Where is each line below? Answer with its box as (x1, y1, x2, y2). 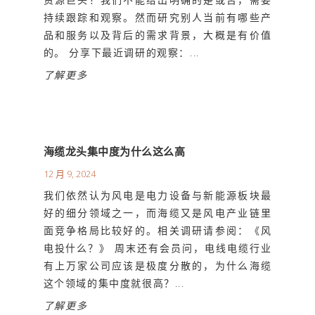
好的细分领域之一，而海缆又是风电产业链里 (43, 206, 272, 220)
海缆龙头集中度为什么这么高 (43, 144, 186, 159)
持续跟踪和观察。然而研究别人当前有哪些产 (43, 10, 272, 24)
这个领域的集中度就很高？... (43, 276, 185, 290)
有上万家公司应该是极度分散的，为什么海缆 (43, 259, 272, 273)
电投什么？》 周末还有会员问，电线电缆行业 (43, 241, 272, 255)
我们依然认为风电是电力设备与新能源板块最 (43, 188, 272, 202)
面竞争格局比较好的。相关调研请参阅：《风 (43, 224, 272, 238)
